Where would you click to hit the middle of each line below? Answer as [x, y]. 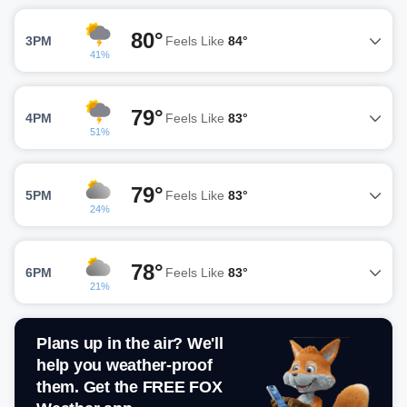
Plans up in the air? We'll [130, 344]
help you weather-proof [124, 366]
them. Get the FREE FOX [129, 387]
